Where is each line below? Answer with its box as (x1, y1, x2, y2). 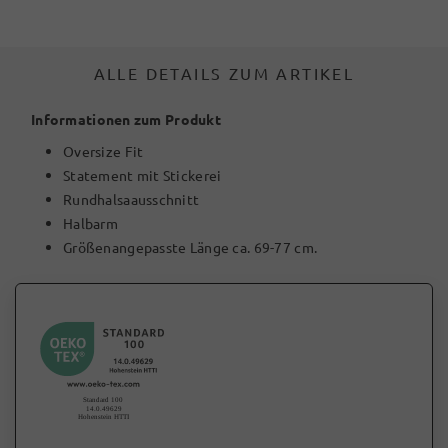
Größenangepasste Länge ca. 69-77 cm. (63, 238, 318, 256)
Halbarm (63, 214, 118, 232)
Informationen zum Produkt (31, 110, 221, 128)
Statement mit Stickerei (63, 166, 222, 184)
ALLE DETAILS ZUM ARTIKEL (93, 63, 355, 83)
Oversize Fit (63, 142, 144, 160)
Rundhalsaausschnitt (63, 190, 200, 208)
